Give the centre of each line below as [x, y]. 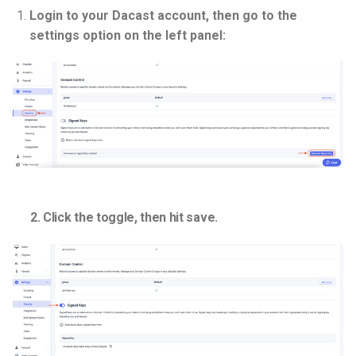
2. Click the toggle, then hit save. [115, 217]
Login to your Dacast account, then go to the [163, 15]
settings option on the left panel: [129, 35]
